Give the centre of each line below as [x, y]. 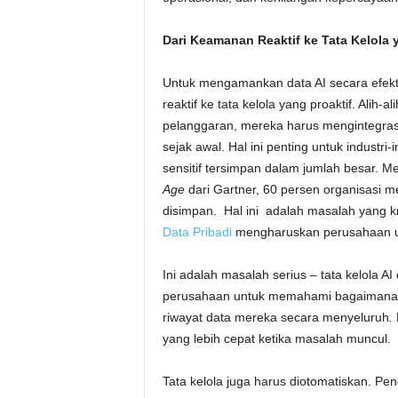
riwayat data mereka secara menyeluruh [275, 317]
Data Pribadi [197, 232]
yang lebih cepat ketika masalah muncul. [276, 338]
